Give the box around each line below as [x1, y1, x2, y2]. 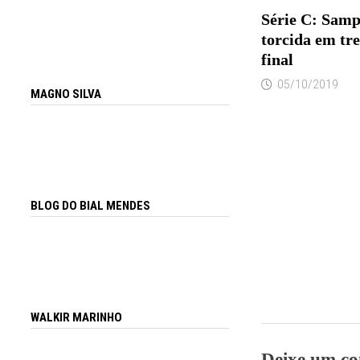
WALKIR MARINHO [31, 309, 123, 325]
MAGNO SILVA [31, 87, 102, 102]
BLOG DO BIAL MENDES [31, 198, 151, 214]
